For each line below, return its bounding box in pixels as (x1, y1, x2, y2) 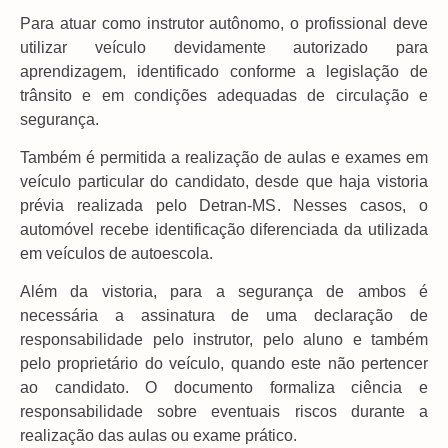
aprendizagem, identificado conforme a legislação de (20, 62, 428, 80)
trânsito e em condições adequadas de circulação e (20, 86, 428, 104)
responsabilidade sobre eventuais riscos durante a (20, 403, 428, 421)
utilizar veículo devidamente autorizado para (20, 38, 428, 56)
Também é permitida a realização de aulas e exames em (20, 149, 428, 167)
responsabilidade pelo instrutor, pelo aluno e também (20, 331, 428, 349)
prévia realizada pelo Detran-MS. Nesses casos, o (20, 197, 428, 215)
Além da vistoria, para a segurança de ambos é (20, 283, 428, 301)
